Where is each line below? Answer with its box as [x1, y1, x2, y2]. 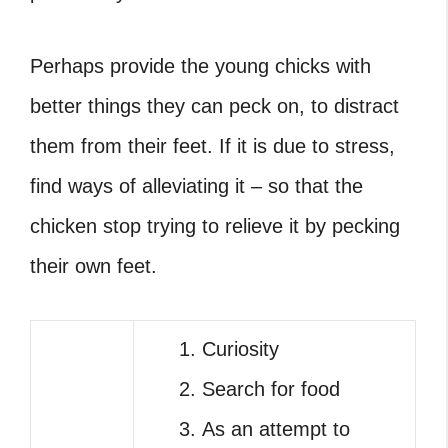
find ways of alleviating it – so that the [30, 175, 363, 197]
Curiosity [202, 338, 279, 360]
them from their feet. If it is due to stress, [30, 135, 395, 157]
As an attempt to [202, 418, 350, 440]
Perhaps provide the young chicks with [30, 55, 371, 77]
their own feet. [30, 255, 157, 277]
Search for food [202, 378, 340, 400]
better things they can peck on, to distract [30, 95, 399, 117]
